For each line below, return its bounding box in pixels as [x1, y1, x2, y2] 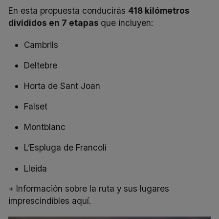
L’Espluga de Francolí [24, 142, 107, 153]
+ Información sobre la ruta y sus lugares [8, 183, 170, 194]
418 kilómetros [128, 5, 190, 16]
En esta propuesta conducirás [8, 5, 129, 16]
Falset [24, 101, 48, 112]
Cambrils [24, 39, 59, 50]
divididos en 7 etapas [8, 17, 101, 28]
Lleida [24, 163, 47, 174]
